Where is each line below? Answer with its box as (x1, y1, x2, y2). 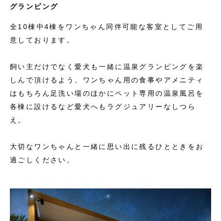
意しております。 (10, 36, 75, 44)
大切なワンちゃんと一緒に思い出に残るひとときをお (10, 143, 204, 151)
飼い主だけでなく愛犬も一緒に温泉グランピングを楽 (10, 63, 204, 71)
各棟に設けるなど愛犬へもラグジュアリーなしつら (10, 103, 196, 111)
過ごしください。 (10, 156, 75, 164)
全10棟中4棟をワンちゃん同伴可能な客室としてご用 (10, 23, 203, 31)
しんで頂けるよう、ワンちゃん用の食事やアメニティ (10, 76, 204, 84)
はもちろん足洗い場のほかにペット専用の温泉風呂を (10, 89, 204, 98)
